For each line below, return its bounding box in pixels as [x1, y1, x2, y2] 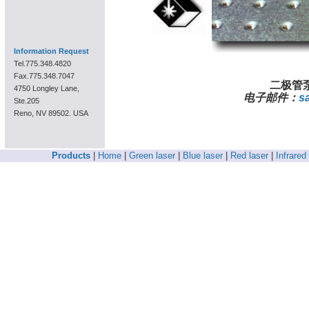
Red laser [230, 150, 268, 161]
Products [51, 150, 90, 161]
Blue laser [182, 150, 223, 161]
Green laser [128, 150, 175, 161]
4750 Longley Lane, [14, 84, 79, 93]
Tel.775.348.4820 [14, 59, 71, 68]
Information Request [14, 47, 89, 56]
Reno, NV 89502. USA [14, 109, 88, 118]
